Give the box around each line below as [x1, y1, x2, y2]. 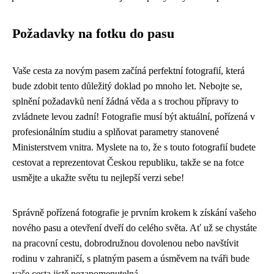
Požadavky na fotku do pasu [12, 26, 174, 41]
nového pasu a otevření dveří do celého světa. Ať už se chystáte [12, 222, 257, 233]
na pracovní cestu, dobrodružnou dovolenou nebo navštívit [12, 237, 239, 248]
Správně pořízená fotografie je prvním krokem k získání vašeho [12, 207, 256, 218]
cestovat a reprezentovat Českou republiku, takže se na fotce [12, 157, 244, 168]
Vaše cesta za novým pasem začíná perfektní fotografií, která [12, 65, 245, 76]
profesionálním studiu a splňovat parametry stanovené [12, 126, 219, 137]
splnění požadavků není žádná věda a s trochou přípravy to [12, 95, 239, 106]
